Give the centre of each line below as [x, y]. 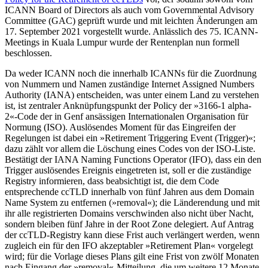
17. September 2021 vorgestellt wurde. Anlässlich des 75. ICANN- [131, 31]
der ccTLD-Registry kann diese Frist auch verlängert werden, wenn [132, 234]
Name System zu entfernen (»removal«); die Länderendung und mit [132, 202]
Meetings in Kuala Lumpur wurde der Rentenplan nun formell [122, 42]
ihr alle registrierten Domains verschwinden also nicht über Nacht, [129, 213]
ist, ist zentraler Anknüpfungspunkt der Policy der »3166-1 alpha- [128, 105]
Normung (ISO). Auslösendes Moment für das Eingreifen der [120, 127]
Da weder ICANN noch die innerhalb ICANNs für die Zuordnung [131, 73]
